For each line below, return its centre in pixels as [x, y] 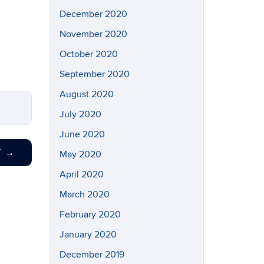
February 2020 [90, 214]
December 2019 [92, 254]
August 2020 [86, 94]
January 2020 [88, 234]
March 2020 [84, 194]
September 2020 [94, 74]
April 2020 [81, 174]
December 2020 [93, 14]
